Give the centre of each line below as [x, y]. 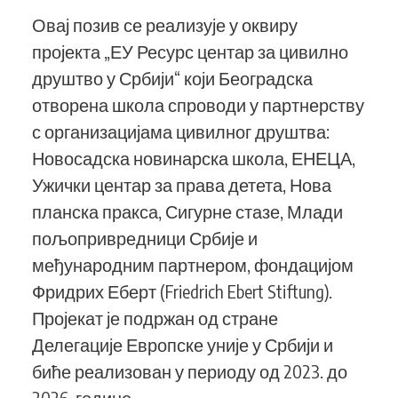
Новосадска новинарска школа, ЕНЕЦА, [194, 158]
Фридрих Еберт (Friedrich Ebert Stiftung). [182, 291]
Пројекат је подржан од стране [155, 318]
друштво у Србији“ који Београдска [172, 78]
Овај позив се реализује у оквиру [165, 24]
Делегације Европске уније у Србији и [183, 344]
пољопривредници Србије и [145, 238]
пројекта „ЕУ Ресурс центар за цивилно [190, 51]
